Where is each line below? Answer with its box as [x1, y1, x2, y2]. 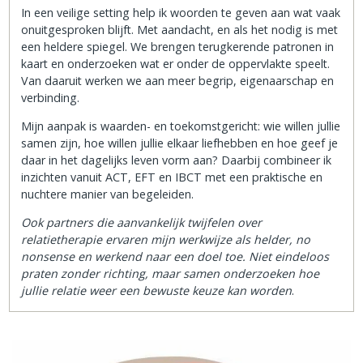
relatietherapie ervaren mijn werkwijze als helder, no [21, 232, 311, 248]
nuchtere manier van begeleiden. [21, 186, 194, 203]
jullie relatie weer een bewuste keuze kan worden [21, 283, 293, 299]
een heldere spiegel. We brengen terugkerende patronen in [21, 38, 335, 54]
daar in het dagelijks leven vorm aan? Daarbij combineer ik [21, 152, 332, 169]
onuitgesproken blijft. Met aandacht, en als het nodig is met [21, 21, 339, 37]
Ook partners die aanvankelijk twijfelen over [21, 215, 263, 231]
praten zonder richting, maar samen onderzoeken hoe [21, 266, 320, 282]
